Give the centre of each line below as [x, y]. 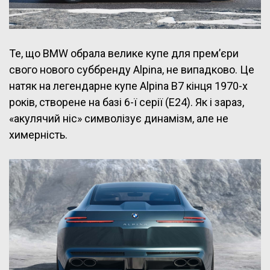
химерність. [38, 134]
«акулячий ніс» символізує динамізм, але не [119, 118]
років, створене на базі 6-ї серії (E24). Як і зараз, [127, 102]
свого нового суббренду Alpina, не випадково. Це [132, 69]
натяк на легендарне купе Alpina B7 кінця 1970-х [128, 86]
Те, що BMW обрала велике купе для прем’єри [124, 53]
